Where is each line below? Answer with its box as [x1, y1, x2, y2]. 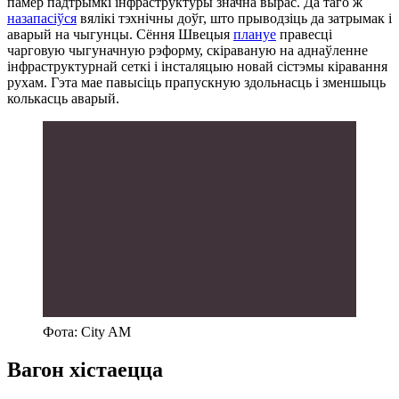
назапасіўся [7, 11, 77, 27]
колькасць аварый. [7, 91, 119, 107]
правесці [276, 27, 332, 43]
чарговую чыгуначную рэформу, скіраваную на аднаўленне [7, 43, 368, 59]
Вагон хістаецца [7, 357, 163, 381]
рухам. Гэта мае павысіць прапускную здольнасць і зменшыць [7, 75, 386, 91]
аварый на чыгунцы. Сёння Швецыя [7, 27, 233, 43]
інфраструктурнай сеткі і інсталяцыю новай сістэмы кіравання [7, 59, 387, 75]
